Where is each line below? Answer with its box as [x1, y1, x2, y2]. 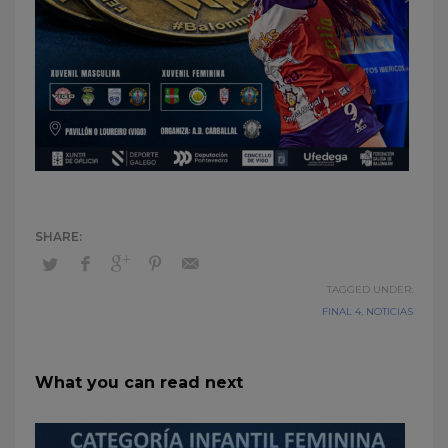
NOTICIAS [366, 304, 413, 318]
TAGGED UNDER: [327, 282, 413, 296]
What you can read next [35, 372, 243, 392]
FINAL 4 [322, 304, 361, 318]
